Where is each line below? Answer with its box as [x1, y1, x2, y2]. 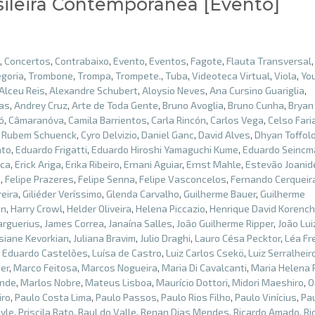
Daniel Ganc [141, 128, 194, 141]
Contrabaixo [55, 54, 109, 67]
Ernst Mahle [186, 157, 241, 170]
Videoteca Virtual [192, 69, 270, 82]
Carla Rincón [151, 113, 206, 126]
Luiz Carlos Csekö [166, 246, 244, 259]
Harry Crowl [11, 202, 63, 214]
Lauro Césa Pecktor [195, 231, 281, 244]
